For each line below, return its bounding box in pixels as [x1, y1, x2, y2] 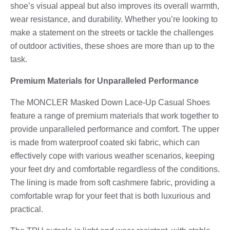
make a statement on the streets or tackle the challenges [10, 28, 214, 37]
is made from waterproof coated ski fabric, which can [10, 138, 200, 147]
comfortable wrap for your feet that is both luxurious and [10, 191, 210, 200]
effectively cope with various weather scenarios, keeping [10, 151, 215, 160]
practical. [10, 204, 43, 214]
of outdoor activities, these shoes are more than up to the [10, 41, 215, 50]
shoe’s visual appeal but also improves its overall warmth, [10, 1, 219, 10]
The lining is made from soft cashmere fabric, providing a [10, 178, 215, 187]
